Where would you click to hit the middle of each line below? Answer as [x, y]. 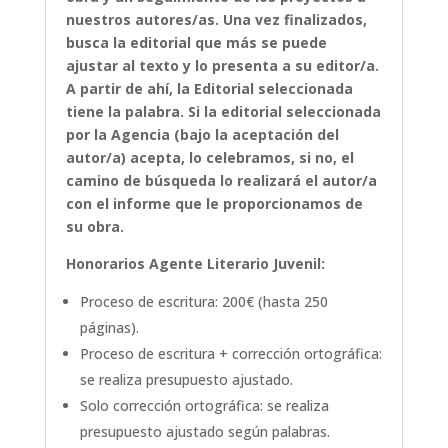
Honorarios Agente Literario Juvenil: [195, 264]
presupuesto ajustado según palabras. [204, 432]
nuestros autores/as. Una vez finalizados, [216, 20]
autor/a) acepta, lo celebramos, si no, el [209, 158]
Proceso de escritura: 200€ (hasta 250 [203, 302]
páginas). [109, 328]
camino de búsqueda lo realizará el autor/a [221, 181]
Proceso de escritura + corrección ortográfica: [230, 354]
